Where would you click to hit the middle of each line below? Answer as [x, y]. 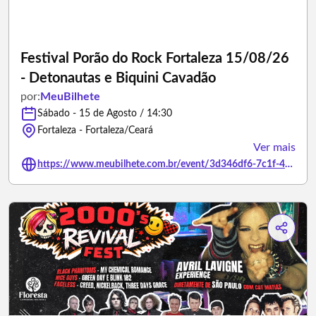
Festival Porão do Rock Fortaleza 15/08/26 [155, 59]
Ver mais [274, 147]
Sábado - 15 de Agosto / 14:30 [105, 114]
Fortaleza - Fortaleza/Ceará [95, 130]
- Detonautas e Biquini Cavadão [118, 78]
